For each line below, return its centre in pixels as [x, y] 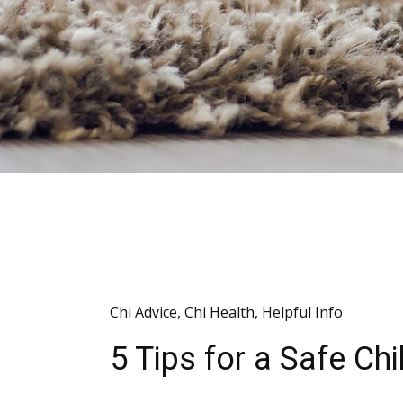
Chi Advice [143, 313]
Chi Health [219, 313]
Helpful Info [302, 313]
